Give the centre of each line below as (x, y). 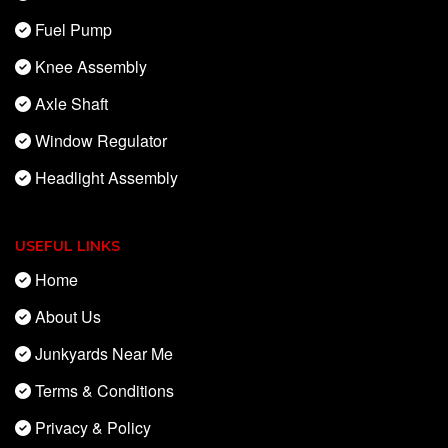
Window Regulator (101, 141)
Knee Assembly (91, 67)
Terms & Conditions (104, 391)
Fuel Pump (73, 30)
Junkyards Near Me (104, 354)
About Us (68, 317)
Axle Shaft (71, 104)
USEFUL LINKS (67, 246)
